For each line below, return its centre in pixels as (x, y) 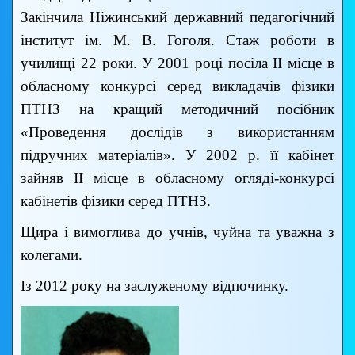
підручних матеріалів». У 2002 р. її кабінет (177, 155)
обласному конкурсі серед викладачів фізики (177, 86)
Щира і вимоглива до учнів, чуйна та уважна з (177, 232)
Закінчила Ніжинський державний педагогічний (177, 17)
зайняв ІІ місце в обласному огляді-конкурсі (177, 178)
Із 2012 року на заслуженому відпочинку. (155, 286)
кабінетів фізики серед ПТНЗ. (116, 201)
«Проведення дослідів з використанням (177, 132)
